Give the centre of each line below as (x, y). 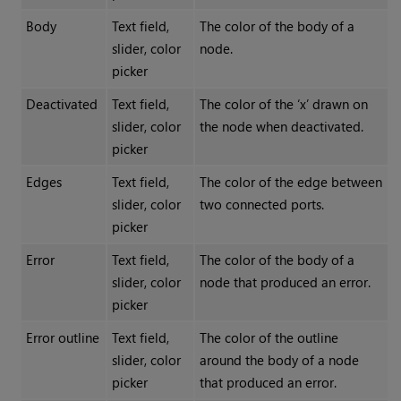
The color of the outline (269, 338)
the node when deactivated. (281, 127)
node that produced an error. (285, 282)
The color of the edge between (290, 182)
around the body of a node (279, 360)
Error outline (62, 338)
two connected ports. (261, 205)
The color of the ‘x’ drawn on (283, 104)
